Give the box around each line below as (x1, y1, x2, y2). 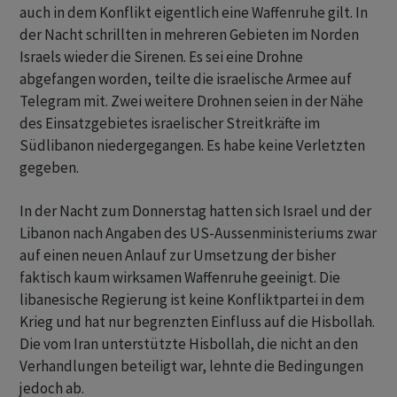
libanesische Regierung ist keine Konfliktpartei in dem (19, 290, 364, 309)
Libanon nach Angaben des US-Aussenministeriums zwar (19, 223, 377, 243)
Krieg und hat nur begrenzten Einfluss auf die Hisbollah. (19, 312, 375, 331)
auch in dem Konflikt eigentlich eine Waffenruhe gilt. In (19, 3, 368, 22)
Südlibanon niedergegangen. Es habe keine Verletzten (19, 136, 365, 155)
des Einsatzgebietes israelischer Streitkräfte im (19, 113, 320, 133)
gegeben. (19, 158, 79, 177)
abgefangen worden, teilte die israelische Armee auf (19, 69, 352, 89)
